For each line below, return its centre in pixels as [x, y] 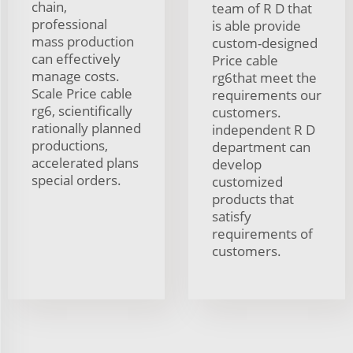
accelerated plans [85, 163]
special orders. [76, 180]
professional [69, 24]
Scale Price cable [82, 94]
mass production [83, 42]
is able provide [256, 26]
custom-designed [265, 43]
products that [253, 199]
